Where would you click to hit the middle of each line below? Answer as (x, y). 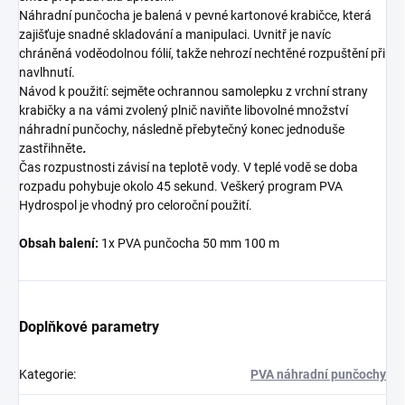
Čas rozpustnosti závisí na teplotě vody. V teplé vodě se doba (188, 168)
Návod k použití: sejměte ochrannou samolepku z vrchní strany (193, 92)
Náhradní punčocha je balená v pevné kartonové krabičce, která (195, 16)
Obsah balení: (59, 244)
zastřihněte (51, 149)
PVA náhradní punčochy (318, 375)
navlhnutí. (47, 73)
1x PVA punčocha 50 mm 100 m (189, 244)
